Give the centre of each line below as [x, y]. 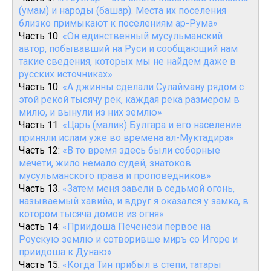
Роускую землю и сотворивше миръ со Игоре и [128, 239]
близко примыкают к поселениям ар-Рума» [118, 23]
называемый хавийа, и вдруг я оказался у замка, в [134, 201]
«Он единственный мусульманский [142, 36]
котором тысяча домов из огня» [91, 214]
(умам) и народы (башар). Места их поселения [122, 11]
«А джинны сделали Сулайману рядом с [153, 87]
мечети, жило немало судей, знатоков [105, 163]
